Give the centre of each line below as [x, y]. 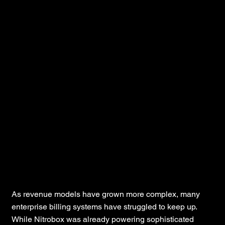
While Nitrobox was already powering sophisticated [102, 219]
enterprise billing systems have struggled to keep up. [104, 206]
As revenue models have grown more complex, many [105, 194]
